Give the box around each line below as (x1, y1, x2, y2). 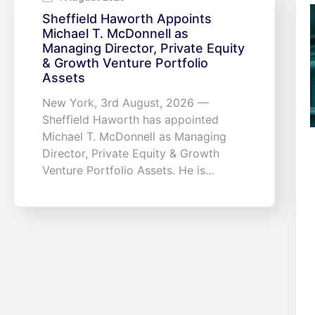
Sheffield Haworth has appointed (42, 112, 219, 127)
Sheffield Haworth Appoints (42, 11, 212, 27)
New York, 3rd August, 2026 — (42, 96, 209, 110)
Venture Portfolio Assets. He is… (42, 163, 214, 178)
